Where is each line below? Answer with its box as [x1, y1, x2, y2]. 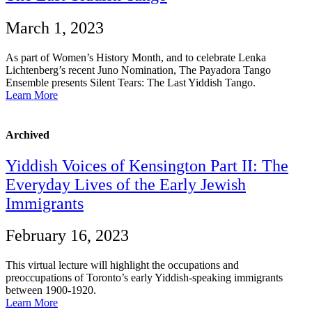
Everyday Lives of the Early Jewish [6, 175, 246, 194]
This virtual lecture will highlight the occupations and [6, 259, 239, 272]
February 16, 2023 [6, 226, 129, 245]
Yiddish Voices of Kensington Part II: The [6, 156, 288, 175]
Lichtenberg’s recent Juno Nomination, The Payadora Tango [6, 64, 271, 77]
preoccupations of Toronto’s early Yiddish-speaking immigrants [6, 272, 283, 284]
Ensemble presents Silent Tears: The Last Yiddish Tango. [6, 77, 256, 89]
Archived [6, 129, 49, 141]
